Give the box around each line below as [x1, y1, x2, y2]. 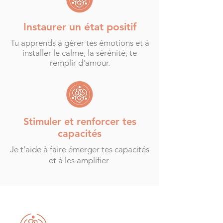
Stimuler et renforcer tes [23, 115, 136, 127]
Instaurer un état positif [23, 20, 136, 33]
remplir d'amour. [49, 58, 110, 68]
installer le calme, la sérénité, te [22, 48, 137, 58]
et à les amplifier [48, 155, 111, 165]
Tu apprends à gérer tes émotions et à [10, 38, 149, 48]
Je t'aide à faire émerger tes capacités [10, 144, 149, 154]
